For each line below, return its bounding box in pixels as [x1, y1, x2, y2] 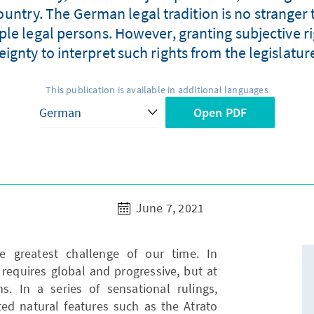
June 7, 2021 [132, 200, 205, 217]
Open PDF [193, 104, 247, 121]
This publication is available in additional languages [46, 83, 268, 97]
